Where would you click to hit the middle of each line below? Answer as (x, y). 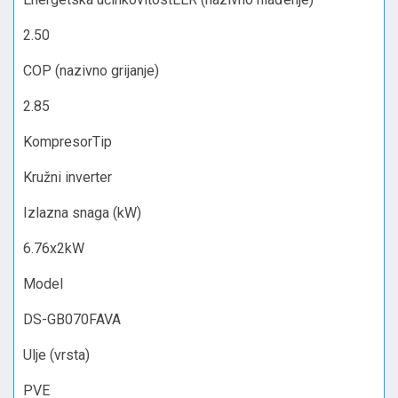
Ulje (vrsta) (56, 354)
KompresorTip (68, 141)
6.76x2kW (54, 248)
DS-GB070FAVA (72, 319)
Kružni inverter (68, 177)
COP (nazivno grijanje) (91, 70)
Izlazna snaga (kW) (82, 212)
